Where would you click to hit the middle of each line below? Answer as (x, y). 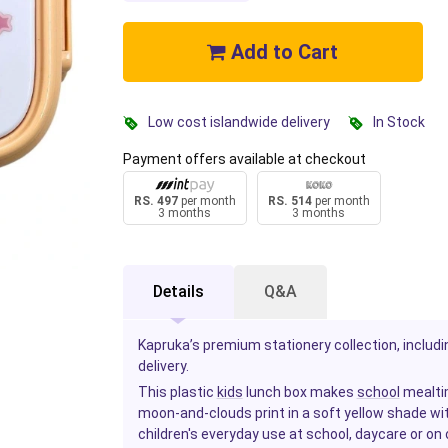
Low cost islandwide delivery (238, 121)
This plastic (177, 392)
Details (178, 292)
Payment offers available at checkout (244, 158)
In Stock (398, 121)
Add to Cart (282, 51)
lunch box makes (299, 392)
